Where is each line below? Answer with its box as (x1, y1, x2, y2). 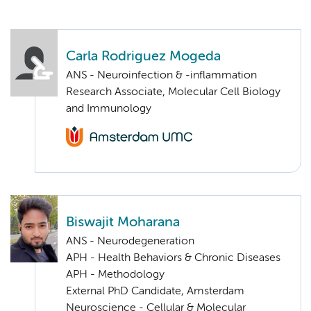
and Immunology (66, 103, 151, 115)
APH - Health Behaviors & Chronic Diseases (66, 252, 280, 264)
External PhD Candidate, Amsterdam (66, 285, 244, 297)
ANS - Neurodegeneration (66, 235, 194, 247)
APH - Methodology (66, 269, 165, 280)
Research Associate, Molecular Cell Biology (66, 86, 280, 98)
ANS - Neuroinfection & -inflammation (66, 69, 257, 81)
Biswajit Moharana (66, 215, 180, 229)
